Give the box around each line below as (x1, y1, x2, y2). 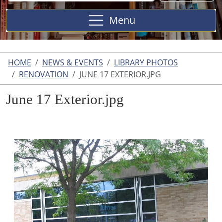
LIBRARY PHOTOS (114, 57, 178, 68)
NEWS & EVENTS (42, 57, 103, 68)
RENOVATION (19, 69, 68, 80)
